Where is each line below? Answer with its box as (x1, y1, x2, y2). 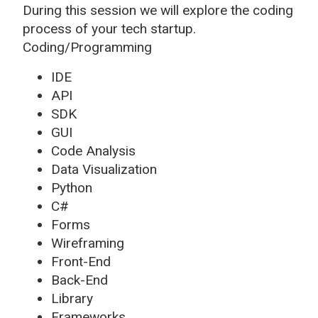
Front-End (51, 253, 111, 270)
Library (51, 290, 93, 307)
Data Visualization (51, 160, 157, 177)
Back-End (51, 271, 108, 288)
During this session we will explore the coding (23, 1, 293, 18)
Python (51, 179, 92, 196)
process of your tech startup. (23, 20, 196, 37)
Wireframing (51, 234, 124, 251)
